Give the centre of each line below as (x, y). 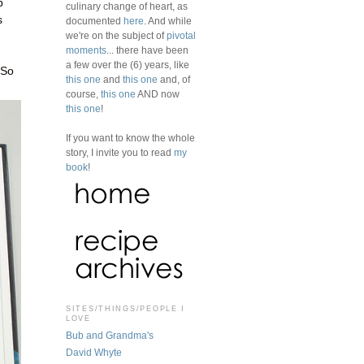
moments (86, 50)
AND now (158, 94)
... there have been (147, 50)
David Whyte (94, 353)
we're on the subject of (116, 35)
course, (83, 94)
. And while (168, 21)
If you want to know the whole (130, 138)
